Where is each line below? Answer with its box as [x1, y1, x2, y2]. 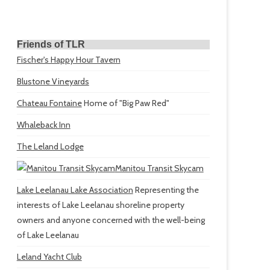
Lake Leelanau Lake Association [16, 184, 133, 195]
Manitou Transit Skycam [115, 163, 204, 174]
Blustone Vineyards [16, 76, 89, 87]
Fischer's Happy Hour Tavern [16, 54, 121, 65]
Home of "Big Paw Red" [81, 98, 169, 108]
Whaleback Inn [16, 119, 71, 130]
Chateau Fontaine [16, 98, 82, 108]
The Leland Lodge [16, 141, 84, 152]
